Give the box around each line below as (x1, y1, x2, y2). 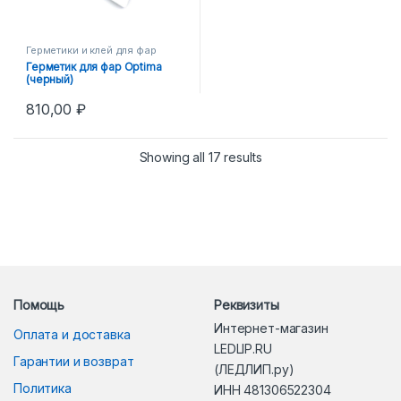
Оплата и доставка (13, 326, 131, 342)
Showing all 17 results (139, 149, 262, 165)
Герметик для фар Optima (26, 59, 162, 73)
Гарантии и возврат (13, 353, 134, 369)
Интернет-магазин (214, 320, 328, 336)
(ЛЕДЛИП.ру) (214, 361, 294, 377)
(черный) (26, 72, 73, 86)
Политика (13, 380, 72, 396)
